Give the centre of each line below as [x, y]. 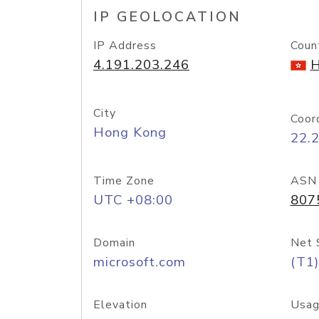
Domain [114, 243]
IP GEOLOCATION [167, 17]
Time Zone [124, 181]
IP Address [125, 46]
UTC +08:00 [133, 200]
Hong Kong [130, 132]
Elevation [120, 305]
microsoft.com [140, 262]
